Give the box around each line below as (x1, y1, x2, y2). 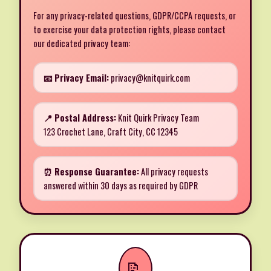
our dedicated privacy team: (33, 37, 130, 50)
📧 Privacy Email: (44, 71, 109, 85)
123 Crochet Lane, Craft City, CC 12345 (44, 125, 178, 139)
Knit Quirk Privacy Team (116, 111, 199, 125)
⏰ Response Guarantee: (44, 165, 139, 178)
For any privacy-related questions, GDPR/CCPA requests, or (33, 9, 236, 22)
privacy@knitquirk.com (109, 71, 190, 85)
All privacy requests (139, 165, 208, 178)
